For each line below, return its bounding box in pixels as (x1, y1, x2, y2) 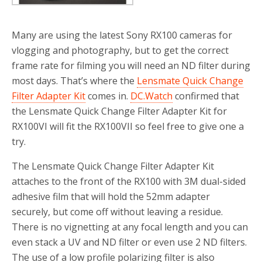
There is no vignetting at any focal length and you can (12, 220, 248, 233)
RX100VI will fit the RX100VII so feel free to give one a (12, 119, 244, 133)
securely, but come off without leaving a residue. (12, 205, 223, 218)
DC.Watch (130, 89, 173, 102)
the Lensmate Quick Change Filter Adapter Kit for (12, 104, 227, 118)
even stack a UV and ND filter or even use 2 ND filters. (12, 235, 247, 249)
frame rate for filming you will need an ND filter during (12, 58, 250, 72)
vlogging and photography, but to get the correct (12, 43, 229, 57)
